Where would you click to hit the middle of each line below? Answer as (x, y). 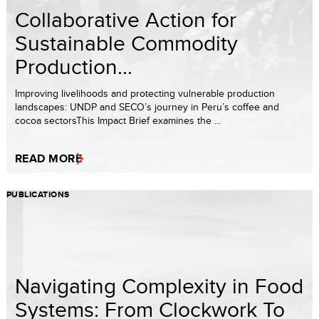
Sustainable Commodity (126, 42)
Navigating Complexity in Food (159, 285)
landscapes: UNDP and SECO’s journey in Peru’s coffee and (147, 106)
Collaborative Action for (126, 19)
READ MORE (49, 158)
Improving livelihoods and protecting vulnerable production (145, 93)
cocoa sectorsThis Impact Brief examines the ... (118, 120)
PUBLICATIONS (38, 194)
